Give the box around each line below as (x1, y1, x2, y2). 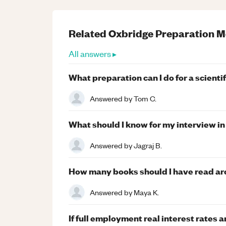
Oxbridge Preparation (108, 26, 214, 40)
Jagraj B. (134, 140, 162, 150)
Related (69, 26, 108, 40)
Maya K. (134, 187, 159, 197)
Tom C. (134, 93, 156, 103)
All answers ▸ (69, 48, 117, 59)
